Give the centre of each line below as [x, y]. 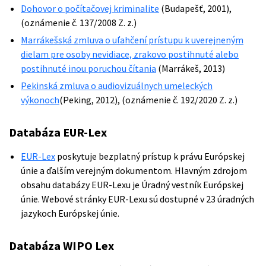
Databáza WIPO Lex [61, 246]
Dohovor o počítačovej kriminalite [90, 8]
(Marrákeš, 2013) [191, 68]
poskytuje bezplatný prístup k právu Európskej [150, 156]
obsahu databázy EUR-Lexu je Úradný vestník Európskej [132, 185]
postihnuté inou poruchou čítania [88, 68]
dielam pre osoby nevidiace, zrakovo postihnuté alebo [130, 54]
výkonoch [40, 100]
